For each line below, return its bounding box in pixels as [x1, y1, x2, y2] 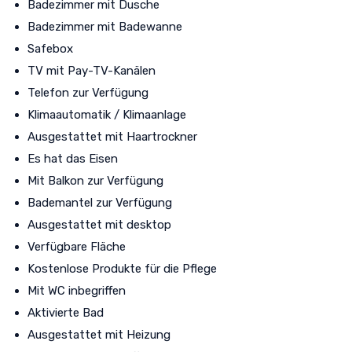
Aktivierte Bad [27, 305, 104, 320]
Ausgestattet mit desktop [27, 217, 171, 232]
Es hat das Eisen [27, 151, 118, 166]
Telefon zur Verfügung [27, 85, 148, 100]
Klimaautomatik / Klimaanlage [27, 107, 186, 122]
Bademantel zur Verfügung [27, 195, 172, 210]
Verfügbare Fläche [27, 239, 126, 254]
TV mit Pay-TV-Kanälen [27, 63, 156, 78]
